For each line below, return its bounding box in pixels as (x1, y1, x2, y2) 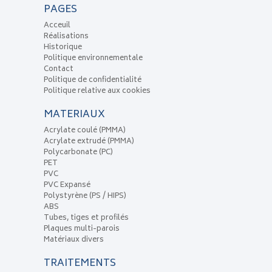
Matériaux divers (43, 234, 104, 247)
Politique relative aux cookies (43, 85, 151, 98)
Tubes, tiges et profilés (43, 212, 129, 225)
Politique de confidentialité (43, 74, 141, 87)
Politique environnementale (43, 52, 143, 66)
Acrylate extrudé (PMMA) (43, 135, 134, 149)
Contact (43, 63, 73, 76)
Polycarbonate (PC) (43, 146, 113, 160)
